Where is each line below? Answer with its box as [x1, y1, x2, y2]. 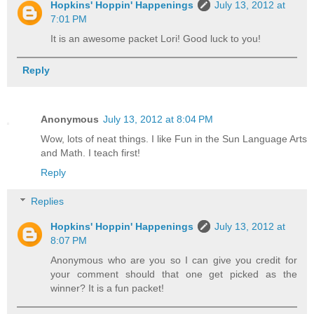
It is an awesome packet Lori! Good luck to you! [50, 32, 261, 44]
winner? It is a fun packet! [50, 282, 165, 294]
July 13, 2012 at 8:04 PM [103, 113, 213, 125]
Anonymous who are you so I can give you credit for [50, 254, 297, 266]
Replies [31, 196, 64, 207]
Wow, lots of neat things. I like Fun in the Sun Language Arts [41, 132, 307, 144]
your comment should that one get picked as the [50, 268, 297, 280]
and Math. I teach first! [41, 146, 140, 158]
